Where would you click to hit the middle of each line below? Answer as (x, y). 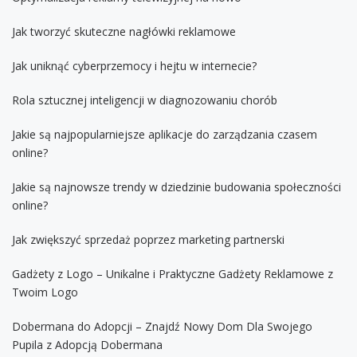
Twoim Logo (45, 292)
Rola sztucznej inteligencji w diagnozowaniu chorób (145, 100)
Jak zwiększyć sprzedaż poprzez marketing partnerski (148, 239)
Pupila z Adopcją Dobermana (87, 344)
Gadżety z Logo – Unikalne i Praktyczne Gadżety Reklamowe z (173, 273)
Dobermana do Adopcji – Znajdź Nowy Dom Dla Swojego (162, 326)
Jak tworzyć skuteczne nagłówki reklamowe (124, 31)
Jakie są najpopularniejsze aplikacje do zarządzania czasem (165, 134)
